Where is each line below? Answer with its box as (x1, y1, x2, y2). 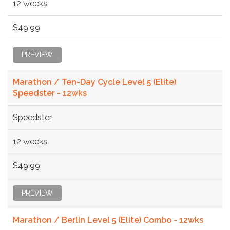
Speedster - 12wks (13, 88, 87, 98)
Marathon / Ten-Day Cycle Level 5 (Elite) (13, 76, 176, 87)
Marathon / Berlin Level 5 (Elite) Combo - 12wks (13, 215, 203, 225)
